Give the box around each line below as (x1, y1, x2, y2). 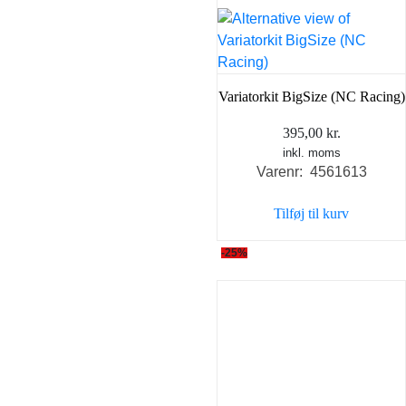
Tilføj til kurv (274, 205, 349, 221)
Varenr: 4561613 (256, 163, 367, 179)
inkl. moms (282, 145, 341, 159)
